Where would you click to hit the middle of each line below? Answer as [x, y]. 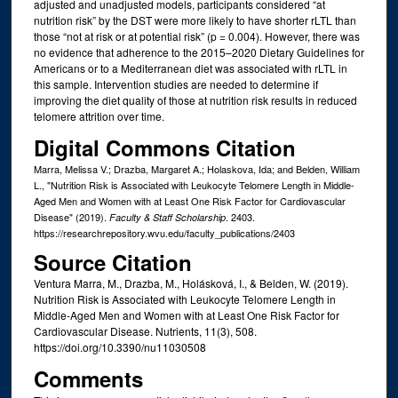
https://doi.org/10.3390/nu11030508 [119, 347]
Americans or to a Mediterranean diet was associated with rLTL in [190, 68]
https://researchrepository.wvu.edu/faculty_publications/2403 [164, 232]
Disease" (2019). [71, 216]
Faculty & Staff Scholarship [167, 217]
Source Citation [112, 263]
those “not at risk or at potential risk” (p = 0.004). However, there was [196, 36]
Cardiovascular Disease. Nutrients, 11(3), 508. [145, 331]
